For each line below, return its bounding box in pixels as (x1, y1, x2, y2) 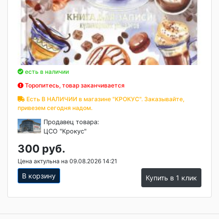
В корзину (22, 172, 56, 180)
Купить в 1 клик (146, 174, 197, 182)
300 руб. (18, 142, 66, 155)
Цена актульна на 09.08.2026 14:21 (18, 157, 117, 165)
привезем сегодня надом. (18, 104, 92, 112)
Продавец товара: (44, 118, 100, 126)
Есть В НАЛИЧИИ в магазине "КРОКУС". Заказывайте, (25, 95, 184, 103)
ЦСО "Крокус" (44, 128, 87, 135)
